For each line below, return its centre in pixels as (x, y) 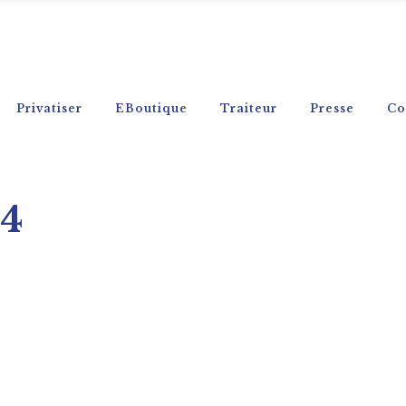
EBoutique (152, 108)
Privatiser (50, 108)
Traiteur (249, 108)
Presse (333, 108)
